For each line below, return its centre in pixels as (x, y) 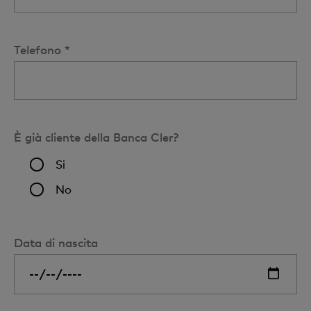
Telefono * (42, 49)
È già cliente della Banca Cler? (96, 137)
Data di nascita (56, 242)
